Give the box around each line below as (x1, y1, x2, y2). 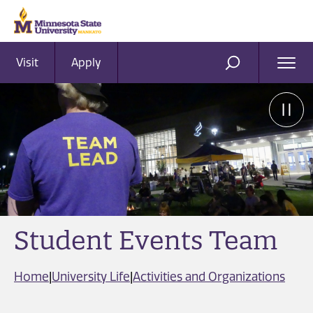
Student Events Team (14, 225, 277, 256)
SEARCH (231, 61, 279, 75)
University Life (52, 269, 130, 284)
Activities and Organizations (133, 269, 285, 284)
